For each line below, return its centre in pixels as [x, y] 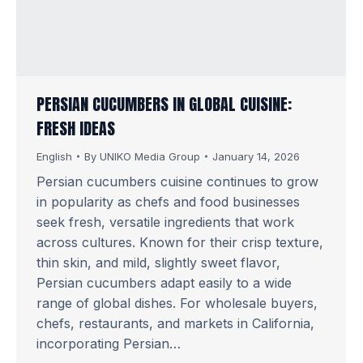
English [54, 156]
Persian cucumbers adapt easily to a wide [164, 282]
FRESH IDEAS [76, 128]
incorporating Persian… [109, 343]
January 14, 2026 [256, 156]
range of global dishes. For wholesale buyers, [177, 303]
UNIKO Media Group [150, 156]
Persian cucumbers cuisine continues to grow [177, 181]
